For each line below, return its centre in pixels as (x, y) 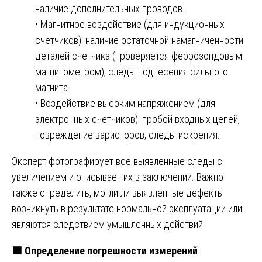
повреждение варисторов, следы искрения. (127, 135)
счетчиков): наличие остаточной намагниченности (139, 40)
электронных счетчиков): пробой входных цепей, (137, 119)
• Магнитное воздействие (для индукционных (130, 24)
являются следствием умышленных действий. (108, 224)
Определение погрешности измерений (110, 250)
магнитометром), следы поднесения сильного (132, 71)
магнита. (53, 87)
